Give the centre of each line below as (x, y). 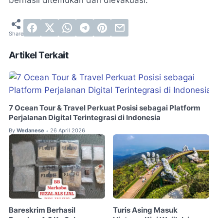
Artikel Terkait (38, 55)
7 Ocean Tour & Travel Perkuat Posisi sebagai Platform (105, 108)
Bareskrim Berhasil (42, 210)
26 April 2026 (68, 131)
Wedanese (30, 131)
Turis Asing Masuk (145, 210)
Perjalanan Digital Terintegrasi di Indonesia (85, 118)
